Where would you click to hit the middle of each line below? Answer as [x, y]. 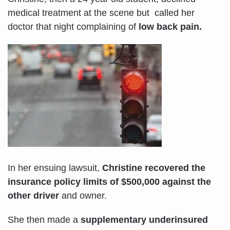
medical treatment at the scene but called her [101, 13]
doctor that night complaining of [73, 26]
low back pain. [170, 26]
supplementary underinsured [144, 219]
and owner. [83, 195]
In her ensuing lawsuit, [55, 168]
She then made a [44, 219]
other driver [33, 195]
